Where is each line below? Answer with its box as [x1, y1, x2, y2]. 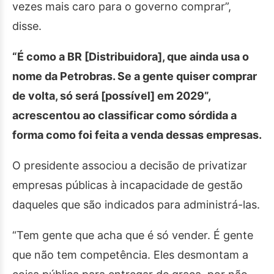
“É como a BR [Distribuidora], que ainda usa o [12, 50, 249, 63]
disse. [12, 20, 42, 32]
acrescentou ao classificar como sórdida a [12, 109, 237, 122]
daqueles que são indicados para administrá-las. [12, 198, 260, 211]
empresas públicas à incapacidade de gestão [12, 179, 243, 191]
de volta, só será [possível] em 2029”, [12, 89, 210, 102]
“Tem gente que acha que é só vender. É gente [12, 229, 253, 242]
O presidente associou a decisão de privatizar [12, 159, 247, 172]
